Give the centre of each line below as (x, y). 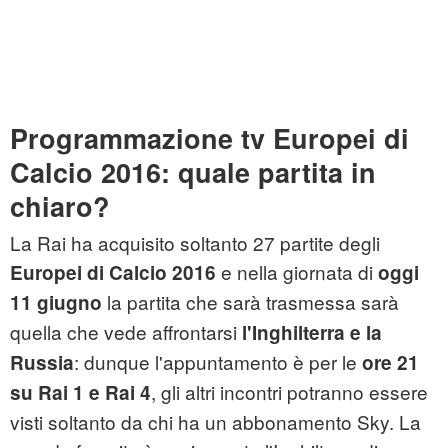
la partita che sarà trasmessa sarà (250, 302)
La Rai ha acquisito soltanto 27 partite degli (195, 243)
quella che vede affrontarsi (126, 332)
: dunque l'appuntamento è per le (218, 362)
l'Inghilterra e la (312, 333)
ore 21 (390, 363)
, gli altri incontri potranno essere (289, 392)
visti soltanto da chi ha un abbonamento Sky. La (215, 422)
